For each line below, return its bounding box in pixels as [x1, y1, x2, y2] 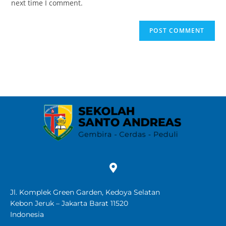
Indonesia [10, 210, 44, 219]
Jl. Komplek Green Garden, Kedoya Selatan [10, 188, 160, 197]
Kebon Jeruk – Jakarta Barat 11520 [10, 199, 128, 208]
